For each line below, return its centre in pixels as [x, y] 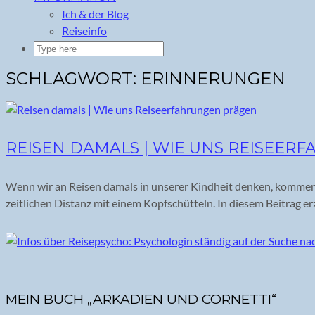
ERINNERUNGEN [213, 78]
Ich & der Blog [95, 14]
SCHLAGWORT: [73, 78]
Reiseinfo [84, 31]
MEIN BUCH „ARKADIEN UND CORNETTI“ [141, 299]
